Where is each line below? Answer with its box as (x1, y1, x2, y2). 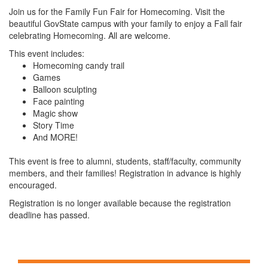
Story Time (33, 119, 74, 131)
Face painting (33, 95, 84, 107)
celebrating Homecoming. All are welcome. (9, 29, 170, 41)
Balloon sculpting (33, 83, 97, 95)
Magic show (33, 107, 78, 119)
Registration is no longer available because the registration (9, 197, 231, 209)
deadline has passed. (9, 209, 90, 221)
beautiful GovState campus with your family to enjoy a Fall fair (9, 17, 242, 29)
